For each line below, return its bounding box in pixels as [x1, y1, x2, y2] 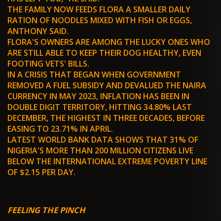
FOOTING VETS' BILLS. [7, 58, 89, 70]
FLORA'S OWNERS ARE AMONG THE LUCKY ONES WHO [7, 37, 210, 48]
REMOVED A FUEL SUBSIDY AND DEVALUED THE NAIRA [7, 80, 206, 91]
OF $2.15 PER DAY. [7, 167, 75, 178]
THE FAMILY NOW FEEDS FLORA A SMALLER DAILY [7, 4, 190, 15]
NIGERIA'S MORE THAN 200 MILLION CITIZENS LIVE [7, 145, 193, 156]
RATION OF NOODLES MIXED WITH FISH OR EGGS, [7, 15, 192, 26]
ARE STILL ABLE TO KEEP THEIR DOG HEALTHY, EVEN [7, 47, 201, 59]
